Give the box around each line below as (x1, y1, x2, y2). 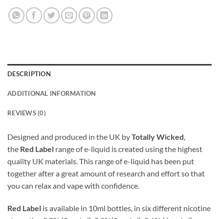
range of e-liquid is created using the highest (54, 144, 202, 154)
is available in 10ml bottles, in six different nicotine (41, 203, 211, 213)
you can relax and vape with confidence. (7, 181, 139, 191)
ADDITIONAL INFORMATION (7, 89, 96, 98)
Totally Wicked (131, 132, 184, 142)
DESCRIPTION (7, 70, 51, 78)
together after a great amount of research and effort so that (7, 169, 205, 178)
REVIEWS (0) (7, 109, 46, 117)
